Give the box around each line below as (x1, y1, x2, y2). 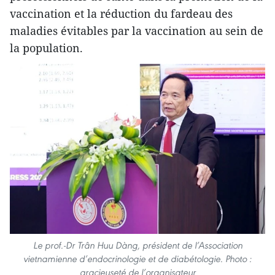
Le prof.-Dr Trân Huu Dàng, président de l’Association (33, 239, 242, 251)
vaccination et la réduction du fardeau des (10, 6, 233, 21)
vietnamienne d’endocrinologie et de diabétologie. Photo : (23, 252, 252, 265)
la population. (10, 40, 83, 55)
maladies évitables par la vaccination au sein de (10, 23, 263, 38)
